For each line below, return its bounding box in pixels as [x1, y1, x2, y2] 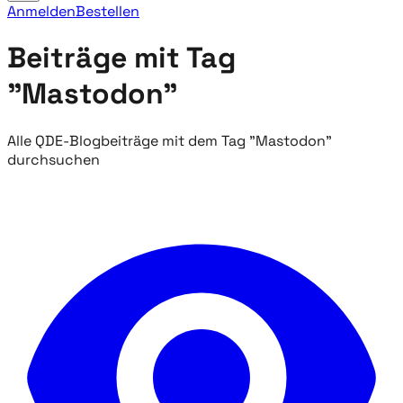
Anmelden [7, 2, 76, 21]
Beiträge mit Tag [7, 40, 236, 76]
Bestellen [76, 2, 139, 21]
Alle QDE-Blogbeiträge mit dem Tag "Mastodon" [7, 130, 332, 150]
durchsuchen [7, 149, 100, 169]
